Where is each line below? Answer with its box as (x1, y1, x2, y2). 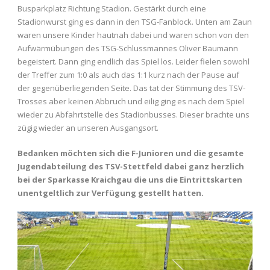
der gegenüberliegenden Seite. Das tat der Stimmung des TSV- (17, 83, 245, 94)
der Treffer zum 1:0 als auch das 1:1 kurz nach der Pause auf (17, 69, 239, 81)
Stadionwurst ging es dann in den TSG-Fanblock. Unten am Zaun (17, 16, 252, 28)
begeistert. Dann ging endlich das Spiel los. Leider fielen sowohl (17, 56, 250, 67)
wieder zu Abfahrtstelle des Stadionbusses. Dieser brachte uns (17, 109, 250, 121)
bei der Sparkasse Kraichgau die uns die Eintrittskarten (17, 174, 242, 186)
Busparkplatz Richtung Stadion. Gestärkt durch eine (17, 3, 206, 14)
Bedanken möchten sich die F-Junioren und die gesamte (17, 148, 243, 159)
